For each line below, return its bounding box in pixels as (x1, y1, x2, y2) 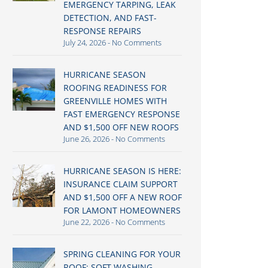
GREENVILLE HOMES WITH (63, 95, 167, 106)
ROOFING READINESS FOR (63, 82, 167, 93)
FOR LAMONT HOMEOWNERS (63, 205, 181, 216)
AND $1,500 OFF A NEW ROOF (63, 191, 182, 203)
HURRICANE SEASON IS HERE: (63, 165, 181, 176)
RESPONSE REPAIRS (63, 25, 141, 36)
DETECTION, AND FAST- (63, 12, 157, 23)
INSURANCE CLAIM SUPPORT (63, 178, 178, 190)
